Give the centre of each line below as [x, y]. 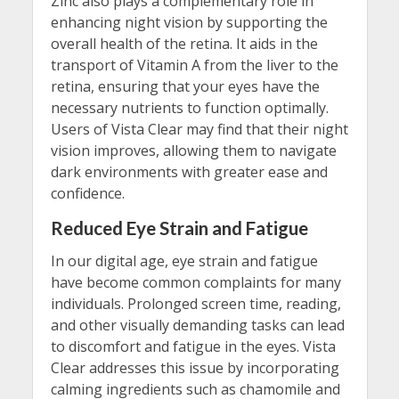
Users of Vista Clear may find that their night [199, 129]
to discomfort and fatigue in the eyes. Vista [193, 346]
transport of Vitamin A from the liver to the [194, 65]
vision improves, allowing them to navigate [193, 150]
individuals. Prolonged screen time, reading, [195, 303]
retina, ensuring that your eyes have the [185, 86]
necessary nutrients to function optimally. [189, 107]
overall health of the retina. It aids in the [184, 43]
